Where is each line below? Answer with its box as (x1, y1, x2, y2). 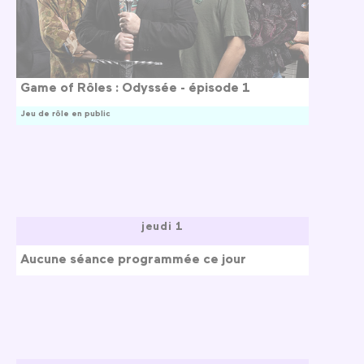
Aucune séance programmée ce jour (20, 249, 246, 266)
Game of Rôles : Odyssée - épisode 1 (20, 78, 250, 95)
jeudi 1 (141, 218, 184, 232)
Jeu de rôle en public (20, 107, 110, 118)
